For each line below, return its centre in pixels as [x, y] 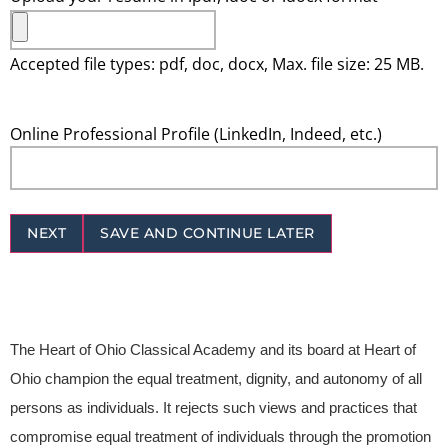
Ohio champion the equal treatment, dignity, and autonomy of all [216, 379]
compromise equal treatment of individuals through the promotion [220, 437]
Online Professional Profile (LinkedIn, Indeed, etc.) [196, 133]
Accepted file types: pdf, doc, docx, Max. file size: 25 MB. [217, 63]
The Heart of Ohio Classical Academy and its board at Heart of [213, 350]
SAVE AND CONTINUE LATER [207, 232]
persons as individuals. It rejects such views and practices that [213, 408]
